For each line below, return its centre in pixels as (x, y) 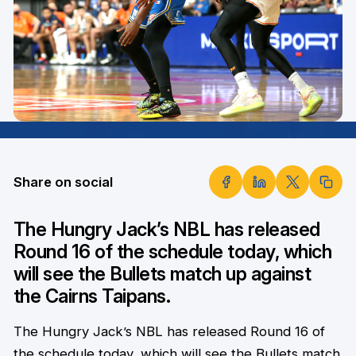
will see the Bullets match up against (162, 274)
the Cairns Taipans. (92, 296)
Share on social (63, 182)
